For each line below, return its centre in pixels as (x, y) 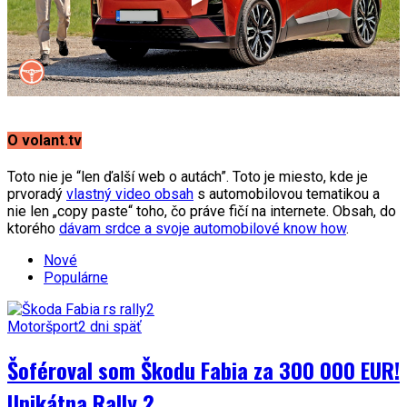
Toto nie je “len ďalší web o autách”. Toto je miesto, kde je (188, 176)
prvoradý (37, 194)
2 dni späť (110, 326)
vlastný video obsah (130, 194)
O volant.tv (45, 140)
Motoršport (43, 326)
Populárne (76, 277)
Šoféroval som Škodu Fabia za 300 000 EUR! (203, 369)
